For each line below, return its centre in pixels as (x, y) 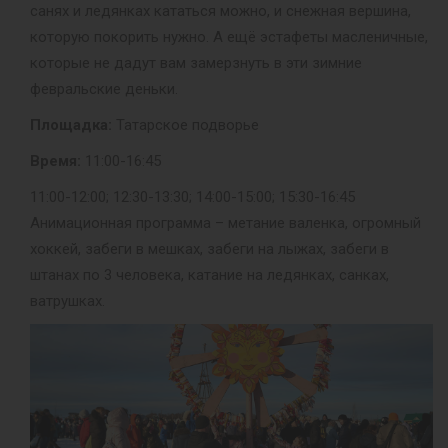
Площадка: (71, 125)
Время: (55, 161)
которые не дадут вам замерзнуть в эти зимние (196, 63)
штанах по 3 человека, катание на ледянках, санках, (209, 275)
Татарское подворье (185, 125)
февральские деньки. (104, 89)
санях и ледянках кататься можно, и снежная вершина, (220, 11)
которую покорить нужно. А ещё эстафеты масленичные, (229, 37)
